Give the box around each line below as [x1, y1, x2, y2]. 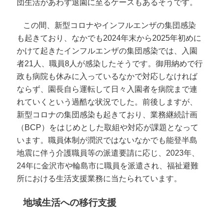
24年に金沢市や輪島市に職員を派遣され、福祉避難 [17, 162, 199, 170]
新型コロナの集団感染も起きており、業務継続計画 [17, 110, 198, 119]
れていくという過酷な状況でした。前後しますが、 [17, 98, 198, 107]
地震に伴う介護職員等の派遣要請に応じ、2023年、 [17, 149, 200, 158]
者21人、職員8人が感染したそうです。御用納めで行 [17, 59, 203, 68]
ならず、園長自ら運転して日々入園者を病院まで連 [17, 85, 198, 94]
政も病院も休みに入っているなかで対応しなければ [17, 72, 198, 81]
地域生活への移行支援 [23, 197, 117, 208]
